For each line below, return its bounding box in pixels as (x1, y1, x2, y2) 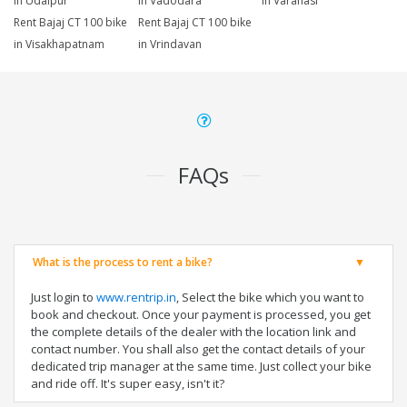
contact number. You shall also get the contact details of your (31, 341, 365, 358)
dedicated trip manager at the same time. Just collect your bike (31, 358, 372, 375)
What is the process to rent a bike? (33, 254, 213, 271)
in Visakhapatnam (14, 36, 104, 53)
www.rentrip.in (96, 289, 176, 306)
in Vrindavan (137, 36, 202, 53)
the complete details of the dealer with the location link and (31, 323, 356, 341)
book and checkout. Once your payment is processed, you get (31, 306, 371, 323)
